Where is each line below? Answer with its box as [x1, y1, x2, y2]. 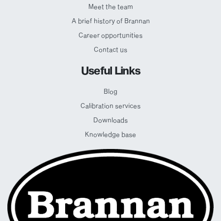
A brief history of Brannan [71, 16, 150, 25]
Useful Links [80, 64, 141, 76]
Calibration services [80, 101, 141, 110]
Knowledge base [85, 130, 136, 138]
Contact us [94, 45, 127, 53]
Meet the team [88, 2, 133, 10]
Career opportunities [78, 31, 143, 39]
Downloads [93, 115, 128, 124]
